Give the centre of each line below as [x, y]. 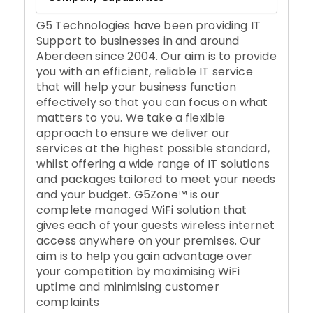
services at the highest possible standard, [153, 149]
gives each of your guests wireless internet [155, 226]
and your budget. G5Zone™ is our [128, 195]
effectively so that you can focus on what [152, 103]
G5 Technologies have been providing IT [149, 26]
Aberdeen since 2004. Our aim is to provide [156, 57]
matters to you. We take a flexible [131, 118]
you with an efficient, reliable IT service [145, 72]
